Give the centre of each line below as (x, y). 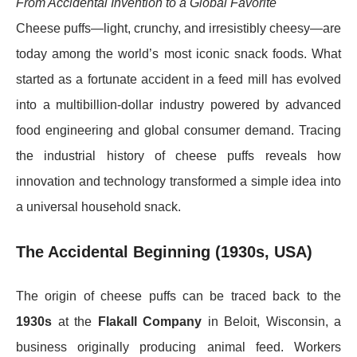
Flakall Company (149, 321)
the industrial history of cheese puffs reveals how (178, 155)
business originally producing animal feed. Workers (178, 347)
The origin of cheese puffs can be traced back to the (178, 296)
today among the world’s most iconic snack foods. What (178, 53)
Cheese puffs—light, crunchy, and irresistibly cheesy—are (178, 28)
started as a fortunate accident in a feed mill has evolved (178, 79)
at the (75, 321)
